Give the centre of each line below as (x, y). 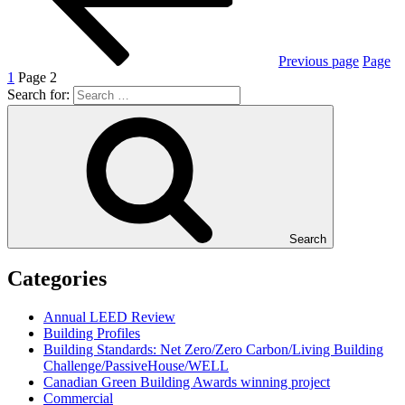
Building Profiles (92, 334)
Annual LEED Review (109, 317)
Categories (57, 279)
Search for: (40, 95)
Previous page (319, 61)
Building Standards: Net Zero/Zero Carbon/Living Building (213, 350)
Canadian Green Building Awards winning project (187, 382)
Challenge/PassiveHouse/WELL (136, 366)
